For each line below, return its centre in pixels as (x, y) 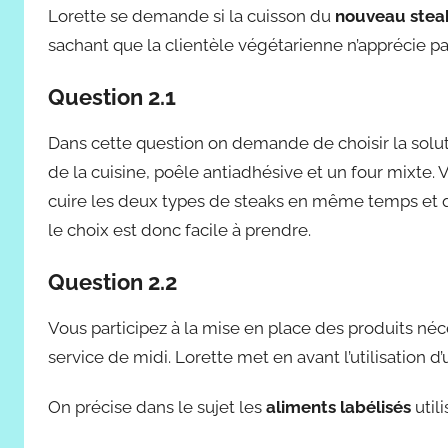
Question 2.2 (112, 282)
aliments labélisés (338, 407)
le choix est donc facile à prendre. (179, 230)
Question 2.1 (112, 97)
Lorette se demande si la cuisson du (191, 16)
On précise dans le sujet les (157, 407)
